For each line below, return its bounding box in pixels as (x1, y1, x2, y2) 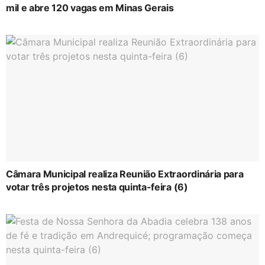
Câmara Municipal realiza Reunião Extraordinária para (6, 168, 244, 180)
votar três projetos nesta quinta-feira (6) (6, 181, 188, 193)
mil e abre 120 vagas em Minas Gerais (6, 2, 174, 14)
